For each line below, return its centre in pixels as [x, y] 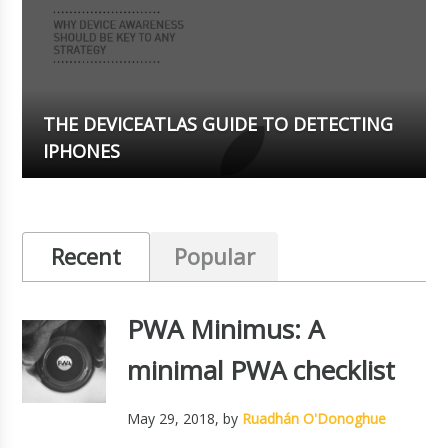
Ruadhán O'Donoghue [313, 418]
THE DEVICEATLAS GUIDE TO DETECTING [217, 124]
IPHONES [81, 151]
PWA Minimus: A [225, 328]
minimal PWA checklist [260, 369]
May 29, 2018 [170, 418]
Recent [86, 255]
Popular [214, 255]
